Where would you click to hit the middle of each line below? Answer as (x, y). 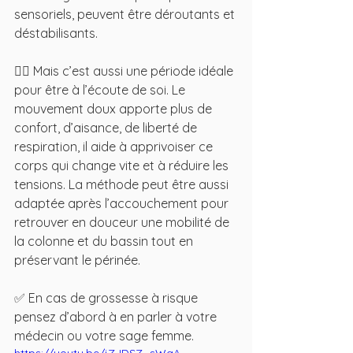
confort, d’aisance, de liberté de (107, 128)
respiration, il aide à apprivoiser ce (115, 147)
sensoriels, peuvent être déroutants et (126, 14)
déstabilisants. (59, 33)
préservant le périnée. (80, 260)
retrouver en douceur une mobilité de (123, 222)
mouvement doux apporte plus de (115, 109)
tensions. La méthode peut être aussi (123, 184)
